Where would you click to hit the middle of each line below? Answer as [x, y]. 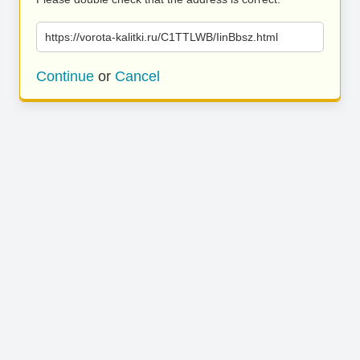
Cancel [137, 76]
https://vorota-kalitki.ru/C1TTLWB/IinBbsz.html [162, 37]
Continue [65, 76]
